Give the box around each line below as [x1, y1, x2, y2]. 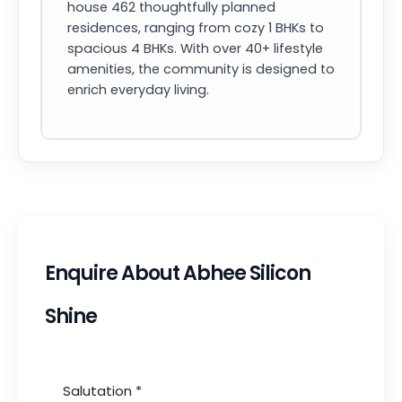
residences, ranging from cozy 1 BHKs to [67, 19, 324, 37]
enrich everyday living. [67, 81, 209, 99]
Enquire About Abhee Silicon [45, 259, 310, 287]
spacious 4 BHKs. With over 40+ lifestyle [67, 39, 323, 57]
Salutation [63, 381, 135, 400]
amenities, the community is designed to [67, 60, 335, 78]
